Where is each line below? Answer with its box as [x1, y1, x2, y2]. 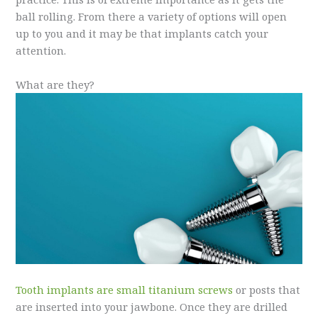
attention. [16, 43, 67, 58]
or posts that [233, 282, 301, 297]
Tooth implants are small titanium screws [16, 282, 234, 297]
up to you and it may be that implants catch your [16, 26, 269, 41]
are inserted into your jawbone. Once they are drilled [16, 299, 288, 314]
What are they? [16, 77, 95, 92]
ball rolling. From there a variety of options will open [16, 9, 287, 24]
